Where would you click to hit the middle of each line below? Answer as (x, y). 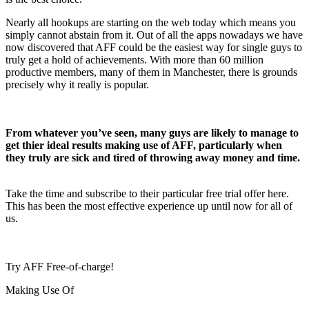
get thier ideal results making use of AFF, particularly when (144, 145)
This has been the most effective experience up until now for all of (149, 206)
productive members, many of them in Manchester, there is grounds (151, 72)
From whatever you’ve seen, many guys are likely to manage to (152, 132)
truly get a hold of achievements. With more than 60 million (134, 59)
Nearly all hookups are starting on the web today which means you (151, 22)
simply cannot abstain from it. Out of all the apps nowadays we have (154, 34)
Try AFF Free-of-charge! (60, 266)
